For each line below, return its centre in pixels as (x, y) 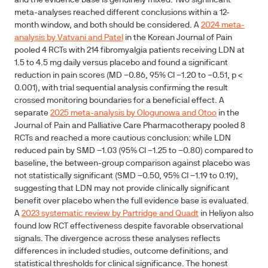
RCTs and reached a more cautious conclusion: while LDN (123, 138)
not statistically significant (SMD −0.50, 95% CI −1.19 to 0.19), (126, 176)
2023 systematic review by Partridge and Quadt (110, 214)
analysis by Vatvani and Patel (69, 38)
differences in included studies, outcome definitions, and (121, 252)
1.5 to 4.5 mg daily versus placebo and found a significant (121, 63)
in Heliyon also (226, 214)
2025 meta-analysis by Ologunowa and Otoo (133, 113)
